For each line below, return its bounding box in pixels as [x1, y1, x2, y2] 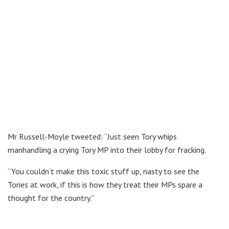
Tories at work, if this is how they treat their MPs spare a [8, 179, 202, 190]
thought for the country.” [8, 192, 94, 203]
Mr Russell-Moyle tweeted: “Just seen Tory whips [8, 131, 177, 142]
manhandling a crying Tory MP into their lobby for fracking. [8, 144, 206, 155]
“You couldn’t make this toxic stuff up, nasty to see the [8, 166, 199, 176]
